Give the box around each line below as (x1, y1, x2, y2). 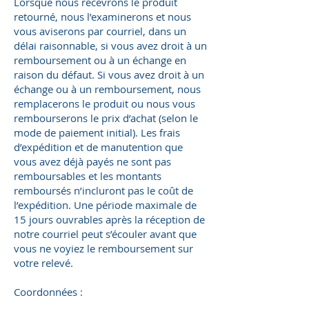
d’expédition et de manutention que (14, 140, 183, 154)
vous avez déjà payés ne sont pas (14, 154, 171, 169)
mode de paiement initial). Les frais (14, 126, 180, 140)
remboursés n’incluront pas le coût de (14, 183, 193, 198)
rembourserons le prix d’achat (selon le (14, 111, 198, 126)
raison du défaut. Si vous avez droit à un (14, 68, 204, 82)
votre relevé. (14, 256, 73, 270)
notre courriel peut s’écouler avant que (14, 227, 197, 241)
